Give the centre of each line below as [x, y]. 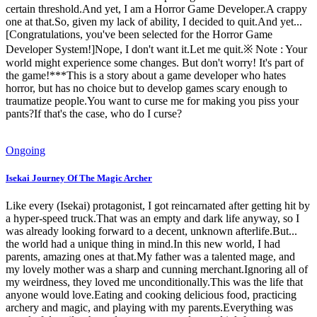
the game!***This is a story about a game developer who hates [146, 75]
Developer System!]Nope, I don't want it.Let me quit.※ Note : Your [156, 49]
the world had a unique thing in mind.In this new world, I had [143, 244]
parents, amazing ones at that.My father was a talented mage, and [150, 257]
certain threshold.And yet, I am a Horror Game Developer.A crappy [156, 8]
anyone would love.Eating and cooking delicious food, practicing [151, 295]
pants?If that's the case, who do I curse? [94, 113]
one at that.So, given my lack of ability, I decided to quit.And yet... [154, 21]
